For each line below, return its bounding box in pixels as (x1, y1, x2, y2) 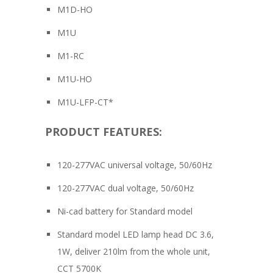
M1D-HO (57, 4, 93, 16)
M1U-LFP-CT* (57, 96, 113, 108)
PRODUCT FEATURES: (45, 124, 162, 140)
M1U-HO (57, 73, 92, 85)
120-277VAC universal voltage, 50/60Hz (57, 159, 212, 171)
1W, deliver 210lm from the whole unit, (57, 246, 210, 258)
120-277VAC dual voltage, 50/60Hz (57, 182, 194, 194)
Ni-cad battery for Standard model (57, 205, 193, 218)
